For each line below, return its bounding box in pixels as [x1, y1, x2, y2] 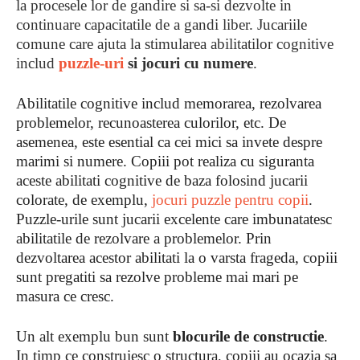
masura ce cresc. [16, 288, 114, 305]
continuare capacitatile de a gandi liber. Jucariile [16, 16, 307, 33]
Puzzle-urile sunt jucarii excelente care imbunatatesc [16, 211, 332, 227]
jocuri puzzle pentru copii [152, 191, 309, 208]
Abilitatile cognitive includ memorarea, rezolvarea [16, 95, 321, 112]
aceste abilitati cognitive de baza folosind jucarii [16, 172, 308, 189]
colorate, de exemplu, [16, 191, 152, 208]
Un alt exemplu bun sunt [16, 328, 169, 345]
